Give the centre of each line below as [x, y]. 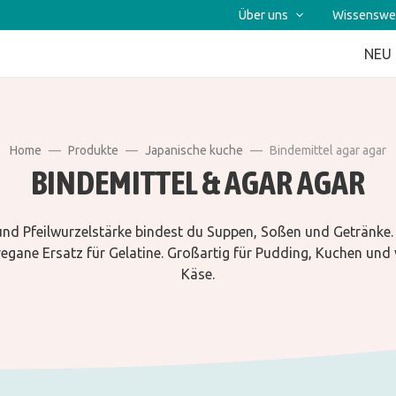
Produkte [93, 151]
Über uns [263, 15]
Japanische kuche [194, 151]
